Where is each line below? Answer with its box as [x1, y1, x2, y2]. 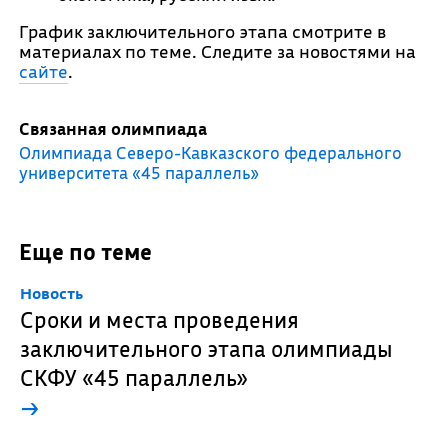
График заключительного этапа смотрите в [18, 20, 386, 43]
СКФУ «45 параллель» [19, 363, 248, 392]
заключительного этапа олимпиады [19, 334, 393, 363]
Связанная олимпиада [18, 118, 207, 139]
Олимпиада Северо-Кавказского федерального [18, 142, 402, 163]
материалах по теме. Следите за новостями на [18, 40, 416, 63]
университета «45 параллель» [18, 162, 259, 183]
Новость [19, 283, 83, 303]
